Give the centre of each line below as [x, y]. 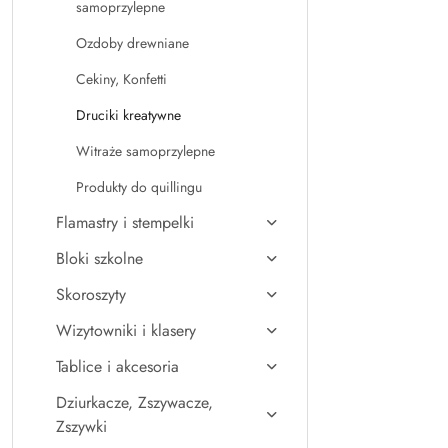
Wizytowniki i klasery [126, 330]
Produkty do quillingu [139, 187]
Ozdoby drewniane [132, 43]
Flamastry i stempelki [125, 222]
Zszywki [81, 426]
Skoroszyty [91, 294]
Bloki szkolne [99, 258]
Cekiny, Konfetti [121, 79]
